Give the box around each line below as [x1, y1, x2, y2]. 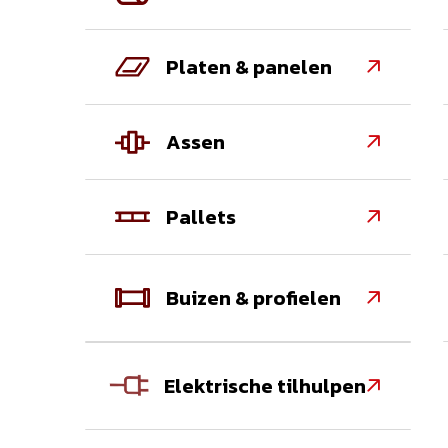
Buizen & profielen [166, 282, 342, 313]
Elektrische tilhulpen [163, 370, 366, 401]
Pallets [166, 201, 237, 232]
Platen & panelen [166, 51, 333, 82]
